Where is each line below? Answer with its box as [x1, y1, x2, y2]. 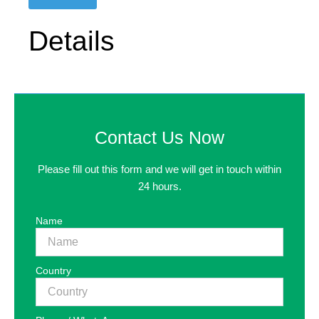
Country [36, 264, 71, 276]
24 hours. [137, 181, 182, 193]
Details [28, 26, 115, 57]
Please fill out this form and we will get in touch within [38, 164, 281, 176]
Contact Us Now [95, 127, 224, 147]
